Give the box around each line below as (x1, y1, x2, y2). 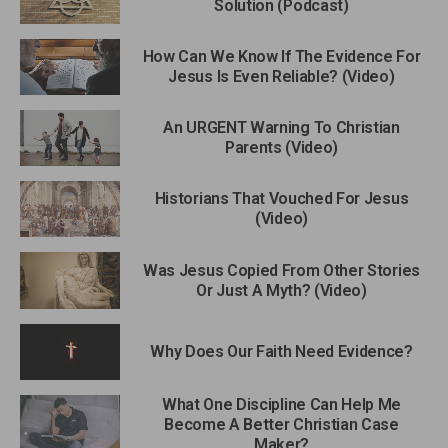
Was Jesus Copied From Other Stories (143, 260, 420, 280)
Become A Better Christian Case (164, 414, 399, 434)
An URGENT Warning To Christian (163, 118, 400, 138)
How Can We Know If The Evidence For (142, 46, 421, 66)
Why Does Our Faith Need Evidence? (150, 341, 413, 361)
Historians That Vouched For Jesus (154, 189, 409, 209)
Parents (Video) (224, 138, 339, 158)
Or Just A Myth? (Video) (196, 280, 367, 300)
